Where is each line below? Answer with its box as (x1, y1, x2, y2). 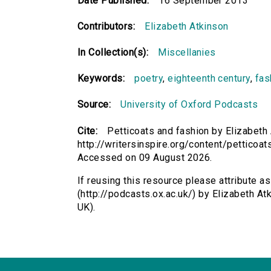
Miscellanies (158, 47, 216, 59)
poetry (134, 73, 163, 85)
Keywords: (77, 73, 125, 85)
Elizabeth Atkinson (145, 21, 229, 33)
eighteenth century (168, 73, 250, 85)
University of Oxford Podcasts (120, 99, 258, 111)
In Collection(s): (77, 47, 149, 59)
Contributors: (77, 21, 135, 33)
